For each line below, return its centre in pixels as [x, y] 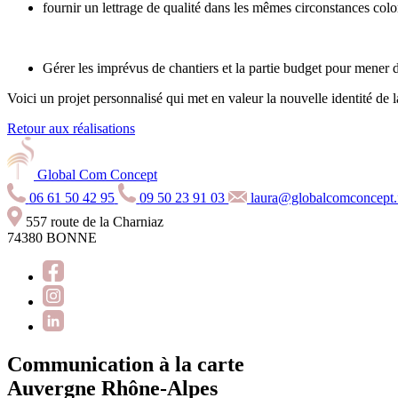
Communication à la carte [126, 365]
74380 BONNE [52, 237]
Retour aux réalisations [71, 129]
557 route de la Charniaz [94, 221]
